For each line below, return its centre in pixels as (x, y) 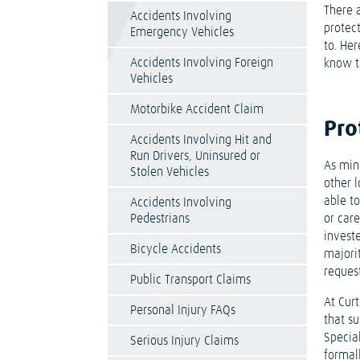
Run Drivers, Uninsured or (196, 156)
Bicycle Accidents (176, 249)
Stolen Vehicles (170, 172)
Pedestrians (160, 219)
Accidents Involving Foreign (202, 63)
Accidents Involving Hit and (201, 140)
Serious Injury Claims (185, 341)
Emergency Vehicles (182, 32)
